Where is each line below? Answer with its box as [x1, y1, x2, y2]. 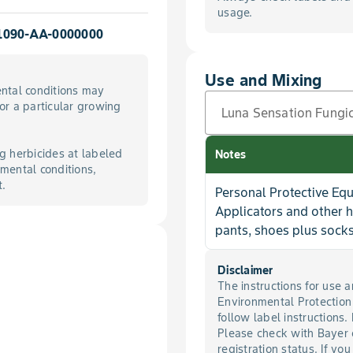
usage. [217, 6, 253, 20]
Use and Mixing [205, 70, 322, 91]
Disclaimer [217, 263, 273, 277]
